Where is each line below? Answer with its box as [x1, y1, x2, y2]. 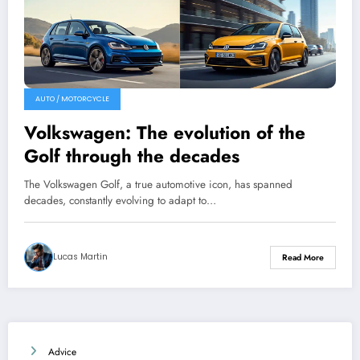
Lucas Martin [53, 251, 108, 264]
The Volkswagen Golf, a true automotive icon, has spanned [24, 177, 292, 193]
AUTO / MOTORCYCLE [35, 94, 109, 104]
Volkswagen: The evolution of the [24, 120, 305, 146]
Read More [282, 251, 324, 264]
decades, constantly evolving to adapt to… [24, 193, 216, 209]
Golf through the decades [24, 143, 239, 170]
